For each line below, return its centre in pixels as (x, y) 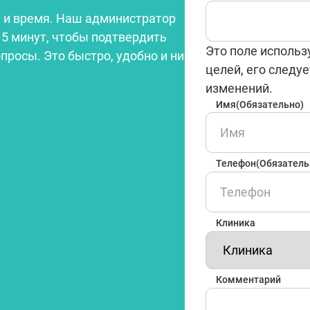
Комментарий (248, 280)
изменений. (239, 88)
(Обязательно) (270, 104)
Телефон (236, 163)
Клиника (236, 223)
